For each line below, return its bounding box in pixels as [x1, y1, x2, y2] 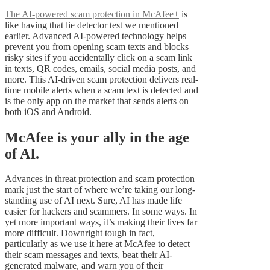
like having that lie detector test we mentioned [5, 19, 178, 30]
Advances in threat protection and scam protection [5, 174, 195, 184]
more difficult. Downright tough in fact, [5, 228, 155, 239]
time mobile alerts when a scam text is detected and [5, 84, 198, 95]
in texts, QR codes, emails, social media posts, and [5, 63, 196, 74]
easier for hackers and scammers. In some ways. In [5, 206, 197, 217]
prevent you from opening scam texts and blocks [5, 41, 189, 52]
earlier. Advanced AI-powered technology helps [5, 30, 186, 41]
